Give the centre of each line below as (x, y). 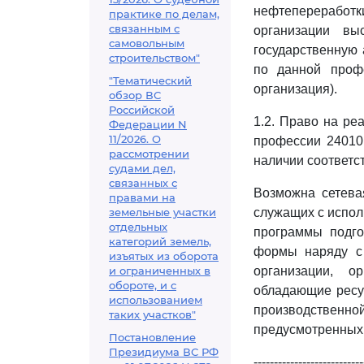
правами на (142, 197)
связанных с (143, 183)
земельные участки (162, 212)
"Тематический (150, 80)
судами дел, (142, 168)
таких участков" (152, 314)
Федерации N (148, 124)
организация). (295, 89)
